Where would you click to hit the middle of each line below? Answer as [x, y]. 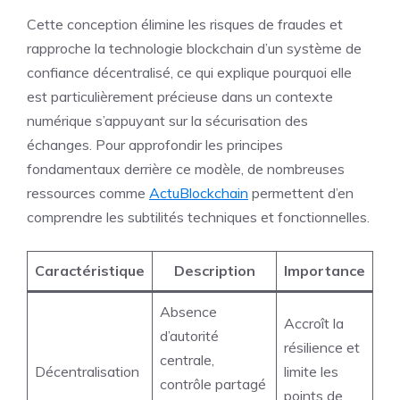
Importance [325, 271]
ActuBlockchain [199, 193]
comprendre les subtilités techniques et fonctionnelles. [198, 217]
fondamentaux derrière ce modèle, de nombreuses [186, 169]
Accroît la [314, 323]
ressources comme [88, 193]
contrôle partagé [213, 384]
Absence [188, 312]
